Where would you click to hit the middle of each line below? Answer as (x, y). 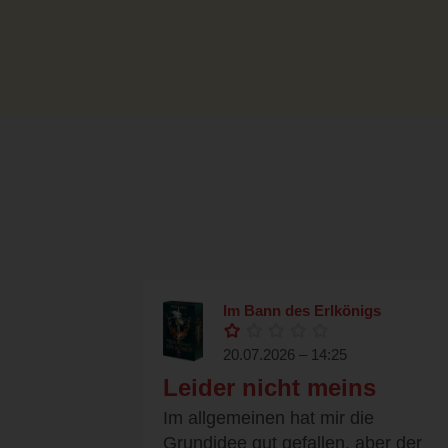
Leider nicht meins (269, 388)
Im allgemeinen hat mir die (268, 418)
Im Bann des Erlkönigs (302, 311)
